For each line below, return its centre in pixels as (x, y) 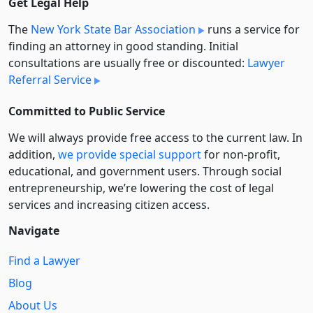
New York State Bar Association (113, 29)
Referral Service (50, 79)
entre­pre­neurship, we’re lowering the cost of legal (141, 188)
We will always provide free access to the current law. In (155, 137)
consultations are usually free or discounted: (128, 63)
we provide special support (130, 154)
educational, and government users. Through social (145, 171)
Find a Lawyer (44, 261)
